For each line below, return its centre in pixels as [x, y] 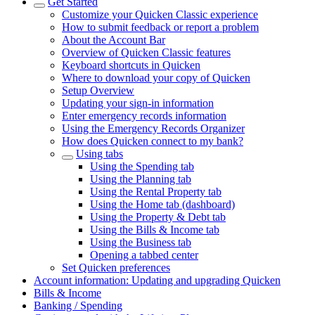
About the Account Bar [114, 40]
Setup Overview [98, 90]
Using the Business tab [141, 242]
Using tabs [99, 154]
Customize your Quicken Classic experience [160, 14]
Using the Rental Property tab [156, 192]
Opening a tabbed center [144, 255]
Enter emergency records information [144, 116]
